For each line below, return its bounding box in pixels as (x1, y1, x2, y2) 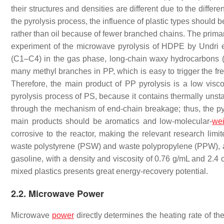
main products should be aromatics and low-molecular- (11, 117, 212, 125)
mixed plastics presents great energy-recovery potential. (11, 167, 208, 175)
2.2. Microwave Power (11, 187, 104, 200)
